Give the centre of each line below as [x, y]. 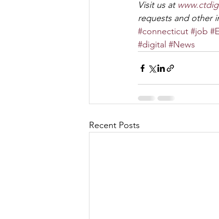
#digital [152, 44]
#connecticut [163, 31]
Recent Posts [114, 125]
